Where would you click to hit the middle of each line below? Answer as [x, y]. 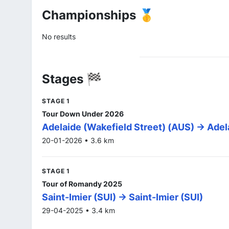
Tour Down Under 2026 [83, 113]
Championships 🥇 [98, 15]
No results [59, 36]
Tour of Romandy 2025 [82, 184]
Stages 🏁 [72, 79]
